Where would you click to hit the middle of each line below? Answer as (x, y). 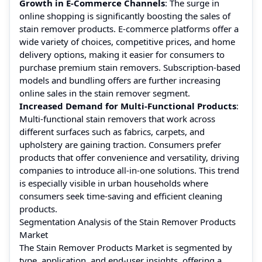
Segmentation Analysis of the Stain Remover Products (127, 221)
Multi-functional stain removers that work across (117, 118)
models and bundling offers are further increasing (120, 80)
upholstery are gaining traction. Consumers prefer (120, 144)
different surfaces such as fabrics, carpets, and (112, 131)
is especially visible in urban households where (114, 183)
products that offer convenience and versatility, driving (129, 157)
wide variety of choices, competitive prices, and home (127, 41)
